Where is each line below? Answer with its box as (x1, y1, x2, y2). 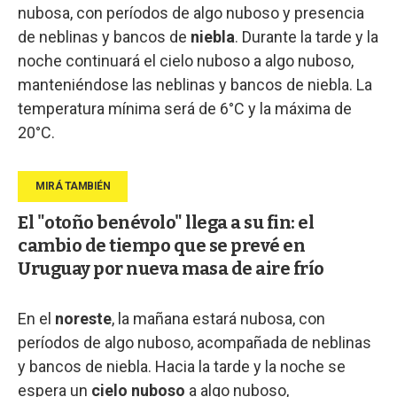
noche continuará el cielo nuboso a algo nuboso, (18, 51, 354, 70)
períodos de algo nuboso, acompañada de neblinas (18, 332, 371, 352)
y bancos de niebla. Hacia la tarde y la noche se (18, 356, 346, 376)
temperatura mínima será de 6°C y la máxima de (18, 98, 352, 118)
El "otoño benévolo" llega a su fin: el (18, 211, 314, 233)
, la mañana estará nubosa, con (112, 308, 325, 328)
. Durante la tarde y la (235, 27, 378, 46)
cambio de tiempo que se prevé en (18, 234, 305, 256)
